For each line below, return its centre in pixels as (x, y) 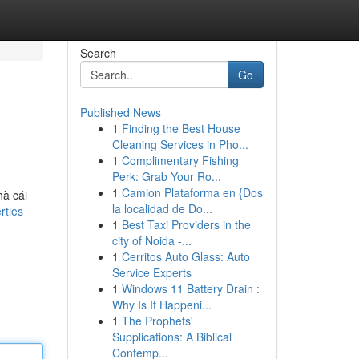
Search (98, 53)
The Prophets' (157, 321)
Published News (120, 112)
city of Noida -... (151, 240)
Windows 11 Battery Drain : (190, 288)
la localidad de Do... (162, 208)
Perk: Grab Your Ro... (166, 176)
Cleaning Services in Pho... (180, 144)
